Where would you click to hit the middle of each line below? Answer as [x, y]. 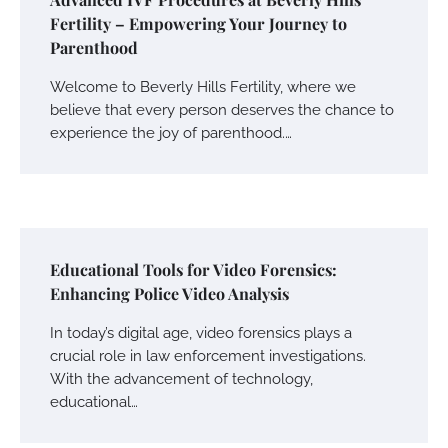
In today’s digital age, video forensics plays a [201, 333]
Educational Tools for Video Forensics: [193, 270]
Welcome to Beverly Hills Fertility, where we [203, 87]
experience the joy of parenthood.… [171, 133]
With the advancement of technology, [181, 379]
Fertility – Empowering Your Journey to [198, 24]
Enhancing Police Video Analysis [169, 294]
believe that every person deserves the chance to [222, 110]
